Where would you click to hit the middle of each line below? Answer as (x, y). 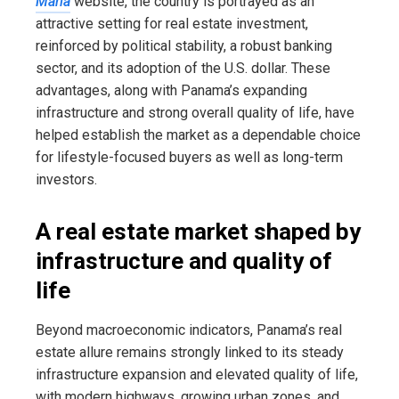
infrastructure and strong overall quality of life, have (195, 113)
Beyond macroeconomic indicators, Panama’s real (189, 330)
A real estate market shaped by (198, 232)
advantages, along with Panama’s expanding (171, 91)
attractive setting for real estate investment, (172, 24)
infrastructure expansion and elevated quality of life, (197, 375)
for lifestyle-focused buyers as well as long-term (189, 158)
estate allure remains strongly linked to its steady (190, 353)
